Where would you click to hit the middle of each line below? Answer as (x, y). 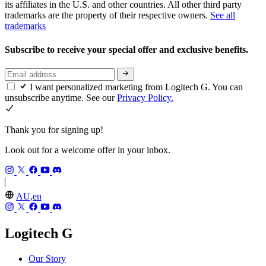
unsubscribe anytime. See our (61, 98)
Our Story (47, 258)
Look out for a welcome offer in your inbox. (88, 150)
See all (223, 15)
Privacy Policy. (145, 98)
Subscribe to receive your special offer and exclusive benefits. (128, 49)
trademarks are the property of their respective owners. (107, 15)
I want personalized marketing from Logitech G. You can (136, 87)
